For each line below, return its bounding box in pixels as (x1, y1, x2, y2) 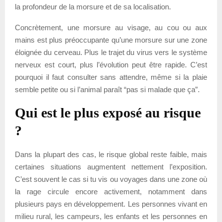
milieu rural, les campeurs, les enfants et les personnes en (15, 212, 207, 221)
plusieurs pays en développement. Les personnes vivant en (15, 199, 207, 208)
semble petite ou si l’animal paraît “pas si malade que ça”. (15, 85, 200, 94)
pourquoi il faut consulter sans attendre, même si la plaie (15, 72, 207, 81)
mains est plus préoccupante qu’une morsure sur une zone (15, 35, 207, 44)
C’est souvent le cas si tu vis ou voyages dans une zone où (15, 174, 207, 183)
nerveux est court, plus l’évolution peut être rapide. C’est (15, 60, 207, 69)
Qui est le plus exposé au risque (15, 105, 201, 120)
